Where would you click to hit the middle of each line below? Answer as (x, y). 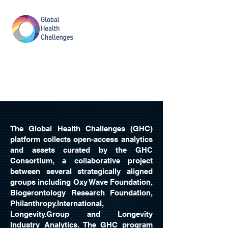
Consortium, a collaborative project (81, 161)
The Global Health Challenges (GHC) (81, 129)
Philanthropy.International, (57, 203)
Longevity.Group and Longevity (81, 214)
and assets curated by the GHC (81, 150)
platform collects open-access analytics (81, 139)
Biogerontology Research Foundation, (81, 193)
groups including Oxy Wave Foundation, (81, 182)
